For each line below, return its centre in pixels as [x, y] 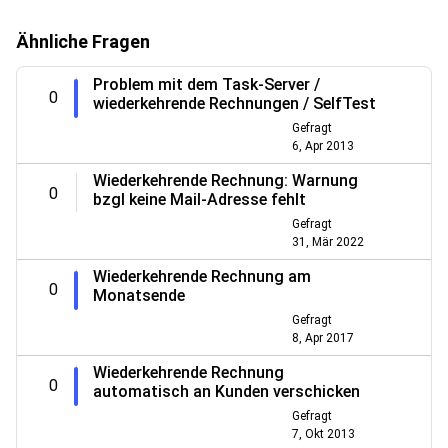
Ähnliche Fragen [83, 42]
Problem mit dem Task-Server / [206, 85]
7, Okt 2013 [323, 434]
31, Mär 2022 [327, 242]
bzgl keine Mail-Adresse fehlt [199, 200]
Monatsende [139, 296]
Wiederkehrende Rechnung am [202, 277]
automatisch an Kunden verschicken [226, 392]
